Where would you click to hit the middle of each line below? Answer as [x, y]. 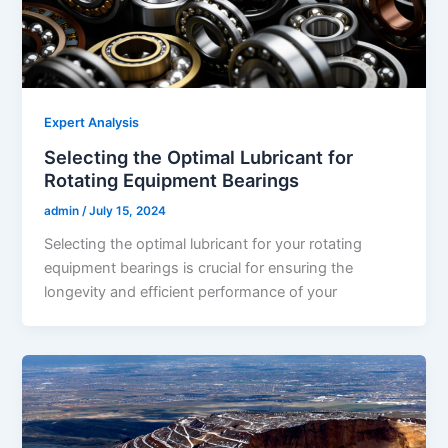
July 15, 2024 [128, 210]
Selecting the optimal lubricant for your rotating [203, 243]
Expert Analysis [92, 123]
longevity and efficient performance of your [191, 291]
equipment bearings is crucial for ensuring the [199, 267]
